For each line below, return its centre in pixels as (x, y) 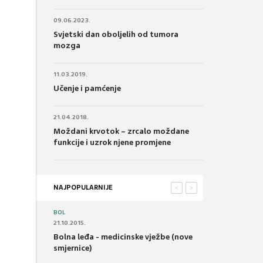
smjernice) (73, 248)
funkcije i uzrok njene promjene (112, 142)
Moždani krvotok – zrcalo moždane (121, 131)
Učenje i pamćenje (87, 88)
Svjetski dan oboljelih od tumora (116, 34)
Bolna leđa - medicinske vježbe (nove (123, 237)
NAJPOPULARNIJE (83, 187)
